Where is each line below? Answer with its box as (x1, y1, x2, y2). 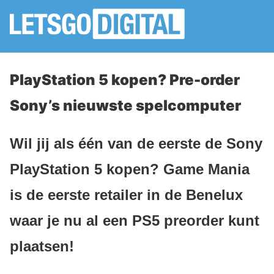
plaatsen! (10, 237, 74, 254)
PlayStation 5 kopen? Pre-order (10, 71, 240, 89)
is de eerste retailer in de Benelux (10, 186, 243, 203)
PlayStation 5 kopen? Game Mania (10, 160, 250, 177)
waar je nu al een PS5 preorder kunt (10, 212, 259, 229)
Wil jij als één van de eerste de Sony (10, 135, 262, 152)
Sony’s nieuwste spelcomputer (10, 97, 241, 114)
